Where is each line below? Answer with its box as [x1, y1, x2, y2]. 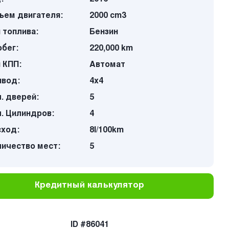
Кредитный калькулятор [35, 181, 145, 190]
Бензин [89, 28, 119, 36]
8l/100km [89, 126, 124, 134]
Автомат [89, 61, 126, 69]
